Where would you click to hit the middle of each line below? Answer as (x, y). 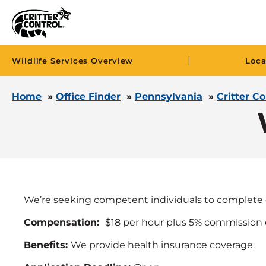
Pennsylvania (169, 96)
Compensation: (64, 222)
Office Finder (88, 96)
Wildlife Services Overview (73, 61)
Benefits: (47, 245)
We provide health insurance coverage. (163, 245)
